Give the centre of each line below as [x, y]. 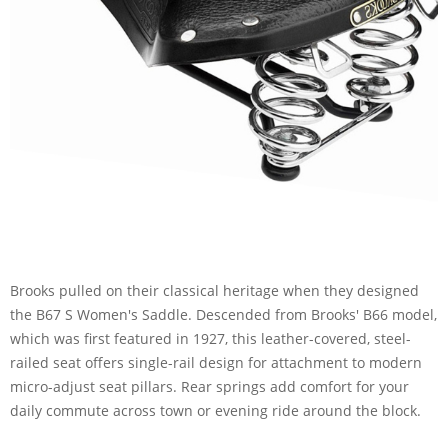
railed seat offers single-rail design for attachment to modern [216, 362]
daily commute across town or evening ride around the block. [215, 410]
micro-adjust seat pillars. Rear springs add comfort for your [209, 386]
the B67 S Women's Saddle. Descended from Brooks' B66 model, [223, 314]
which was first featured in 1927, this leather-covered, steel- [210, 338]
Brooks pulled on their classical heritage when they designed [214, 290]
